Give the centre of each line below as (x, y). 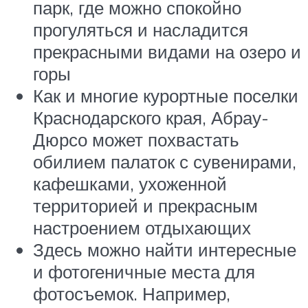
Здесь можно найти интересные (165, 250)
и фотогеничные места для (144, 272)
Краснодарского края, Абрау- (151, 118)
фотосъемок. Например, (132, 294)
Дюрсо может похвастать (136, 140)
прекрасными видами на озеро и (167, 52)
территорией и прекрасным (145, 206)
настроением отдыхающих (142, 228)
